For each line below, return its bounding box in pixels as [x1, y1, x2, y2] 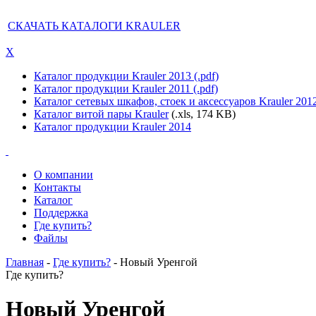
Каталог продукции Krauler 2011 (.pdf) [34, 83, 218, 95]
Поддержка [34, 207, 88, 219]
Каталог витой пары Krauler [34, 108, 169, 120]
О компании [34, 169, 93, 181]
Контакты [34, 181, 81, 193]
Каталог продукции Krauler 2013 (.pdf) [34, 70, 219, 82]
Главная [6, 256, 44, 268]
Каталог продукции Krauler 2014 [34, 121, 191, 133]
